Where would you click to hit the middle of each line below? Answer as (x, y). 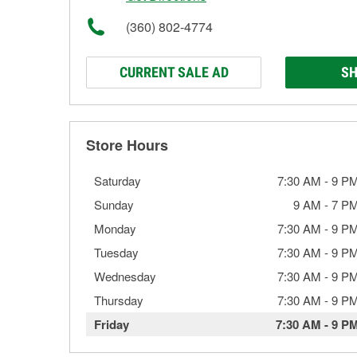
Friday (112, 324)
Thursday (119, 300)
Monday (115, 228)
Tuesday (116, 252)
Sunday (114, 204)
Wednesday (125, 276)
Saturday (118, 180)
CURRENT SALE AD (174, 72)
